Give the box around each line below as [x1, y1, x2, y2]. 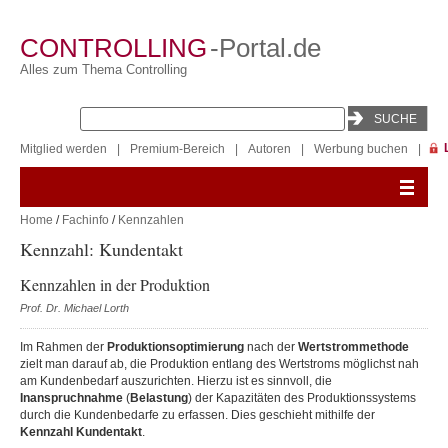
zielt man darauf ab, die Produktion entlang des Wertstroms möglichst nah [20, 357, 419, 371]
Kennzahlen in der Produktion [20, 274, 210, 295]
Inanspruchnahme [20, 391, 123, 405]
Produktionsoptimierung [107, 340, 244, 354]
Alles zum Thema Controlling [20, 62, 187, 77]
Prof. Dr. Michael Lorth [20, 302, 129, 314]
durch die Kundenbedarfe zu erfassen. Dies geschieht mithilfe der [20, 408, 375, 422]
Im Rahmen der [20, 340, 107, 354]
